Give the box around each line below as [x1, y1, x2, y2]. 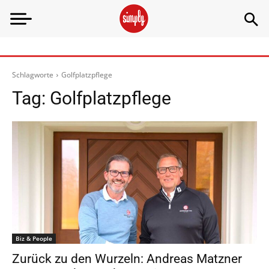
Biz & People [16, 234, 52, 243]
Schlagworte [12, 70, 53, 80]
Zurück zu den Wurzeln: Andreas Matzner [12, 252, 242, 266]
